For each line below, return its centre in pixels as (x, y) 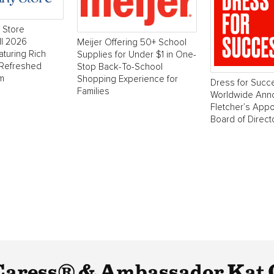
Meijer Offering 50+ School (132, 42)
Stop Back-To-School (120, 67)
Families (93, 91)
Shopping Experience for (128, 79)
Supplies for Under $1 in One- (137, 54)
